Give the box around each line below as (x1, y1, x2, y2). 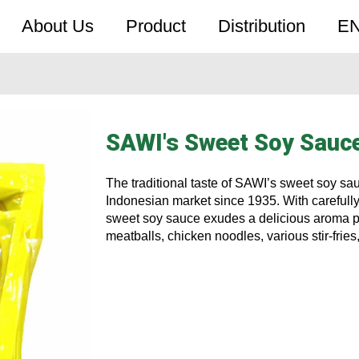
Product (126, 16, 187, 36)
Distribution (218, 16, 306, 36)
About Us (22, 16, 95, 36)
